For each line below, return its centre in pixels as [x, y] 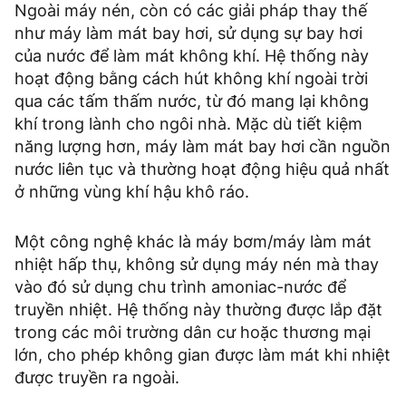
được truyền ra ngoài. [97, 378]
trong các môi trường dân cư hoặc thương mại [193, 333]
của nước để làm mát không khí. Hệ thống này [192, 56]
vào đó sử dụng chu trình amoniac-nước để [180, 287]
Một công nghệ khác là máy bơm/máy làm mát [193, 242]
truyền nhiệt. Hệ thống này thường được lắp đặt [198, 310]
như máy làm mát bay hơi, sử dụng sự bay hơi [188, 34]
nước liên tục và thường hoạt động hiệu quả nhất [202, 169]
